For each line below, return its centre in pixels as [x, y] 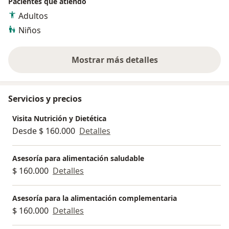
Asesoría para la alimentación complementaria [95, 198]
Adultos [33, 16]
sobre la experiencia [154, 65]
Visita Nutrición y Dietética [59, 118]
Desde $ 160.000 [44, 131]
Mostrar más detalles [114, 60]
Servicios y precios [45, 98]
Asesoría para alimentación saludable [78, 158]
